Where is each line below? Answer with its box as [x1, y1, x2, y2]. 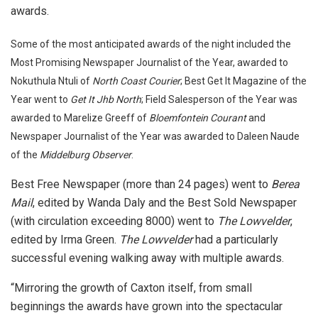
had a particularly [192, 232, 278, 246]
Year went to [11, 93, 70, 105]
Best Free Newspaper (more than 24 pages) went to [11, 177, 271, 191]
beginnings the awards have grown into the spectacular [11, 299, 283, 313]
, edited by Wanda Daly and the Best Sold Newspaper [33, 195, 297, 209]
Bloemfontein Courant [149, 111, 246, 124]
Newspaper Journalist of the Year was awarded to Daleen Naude [11, 130, 300, 142]
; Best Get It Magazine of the [180, 75, 307, 87]
